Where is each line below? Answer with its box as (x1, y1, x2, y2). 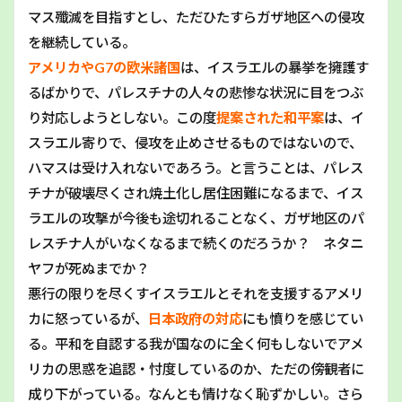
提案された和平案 (216, 109, 324, 126)
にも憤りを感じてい (242, 310, 363, 327)
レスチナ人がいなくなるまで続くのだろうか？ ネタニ (28, 234, 363, 251)
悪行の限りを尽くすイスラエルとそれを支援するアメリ (28, 284, 363, 301)
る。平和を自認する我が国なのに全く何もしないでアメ (28, 335, 363, 352)
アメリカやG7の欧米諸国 (28, 58, 180, 75)
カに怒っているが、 (28, 310, 148, 327)
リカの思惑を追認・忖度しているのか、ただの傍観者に (28, 360, 364, 377)
